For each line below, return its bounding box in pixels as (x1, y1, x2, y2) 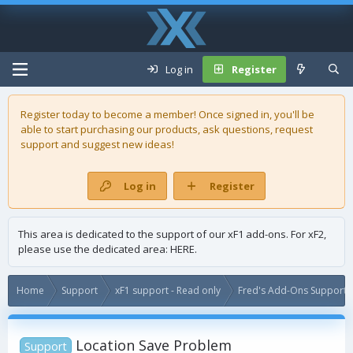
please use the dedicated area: (18, 242, 170, 256)
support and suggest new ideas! (20, 137, 174, 151)
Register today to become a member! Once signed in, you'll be (20, 107, 314, 121)
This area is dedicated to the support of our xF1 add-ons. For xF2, (18, 227, 326, 241)
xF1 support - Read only (115, 284, 221, 297)
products (155, 122, 198, 136)
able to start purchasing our (20, 122, 155, 136)
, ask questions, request (198, 122, 313, 136)
